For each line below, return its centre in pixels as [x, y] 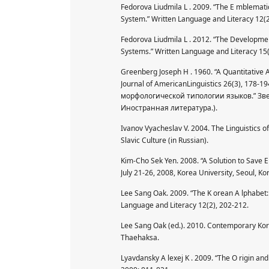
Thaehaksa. [140, 237]
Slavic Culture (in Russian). [165, 140]
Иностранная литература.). [169, 107]
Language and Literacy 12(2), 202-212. [185, 205]
